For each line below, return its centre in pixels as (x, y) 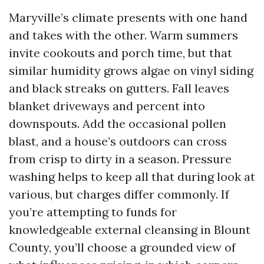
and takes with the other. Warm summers (123, 35)
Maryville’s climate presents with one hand (128, 17)
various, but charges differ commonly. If (119, 194)
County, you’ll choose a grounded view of (122, 247)
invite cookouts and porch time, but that (121, 53)
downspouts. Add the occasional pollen (118, 123)
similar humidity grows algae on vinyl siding (131, 70)
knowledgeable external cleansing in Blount (130, 230)
